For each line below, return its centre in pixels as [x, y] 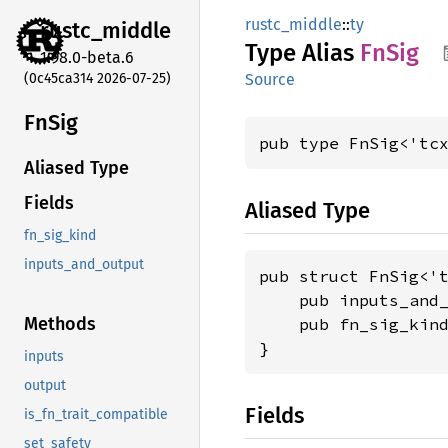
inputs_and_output [84, 265]
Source [270, 79]
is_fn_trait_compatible [96, 415]
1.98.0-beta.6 [87, 57]
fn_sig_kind [60, 236]
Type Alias [302, 53]
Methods [60, 324]
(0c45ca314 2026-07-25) [97, 78]
